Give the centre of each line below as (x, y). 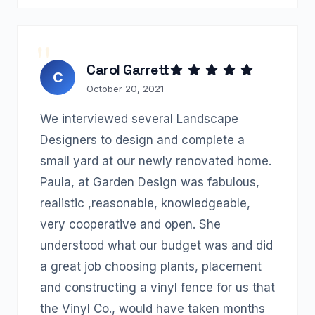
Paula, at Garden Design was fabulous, (150, 182)
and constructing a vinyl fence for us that (157, 288)
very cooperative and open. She (130, 224)
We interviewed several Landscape (139, 119)
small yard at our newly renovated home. (156, 161)
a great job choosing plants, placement (151, 266)
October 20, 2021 (125, 89)
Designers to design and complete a (142, 140)
